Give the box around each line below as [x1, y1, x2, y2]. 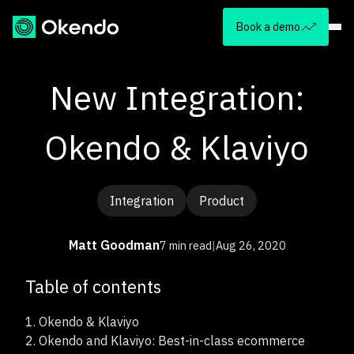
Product [199, 193, 244, 209]
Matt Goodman [68, 237, 160, 253]
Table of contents [25, 275, 161, 298]
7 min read [159, 237, 212, 253]
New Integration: [49, 76, 305, 119]
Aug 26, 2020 [215, 237, 286, 253]
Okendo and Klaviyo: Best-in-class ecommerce [39, 333, 305, 348]
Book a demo [235, 19, 300, 34]
